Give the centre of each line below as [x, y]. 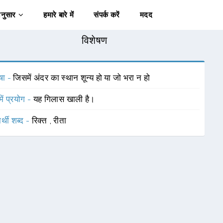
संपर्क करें [107, 15]
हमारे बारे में [59, 15]
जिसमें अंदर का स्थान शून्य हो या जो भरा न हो [82, 78]
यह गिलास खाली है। [64, 99]
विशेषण [94, 40]
